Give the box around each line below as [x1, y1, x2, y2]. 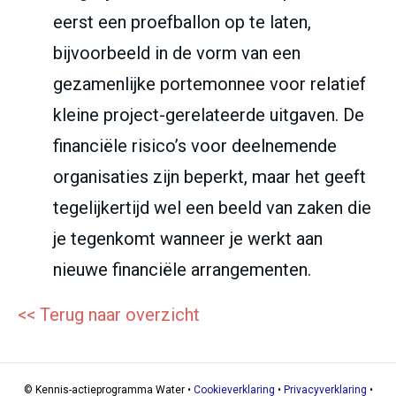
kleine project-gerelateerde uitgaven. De [53, 104, 364, 126]
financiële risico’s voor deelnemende [53, 135, 337, 157]
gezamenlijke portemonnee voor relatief [53, 73, 366, 95]
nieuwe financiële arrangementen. [53, 259, 311, 281]
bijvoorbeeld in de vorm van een [53, 42, 301, 65]
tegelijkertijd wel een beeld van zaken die [53, 197, 371, 219]
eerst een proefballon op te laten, [53, 11, 311, 34]
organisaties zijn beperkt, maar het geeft [53, 166, 366, 188]
